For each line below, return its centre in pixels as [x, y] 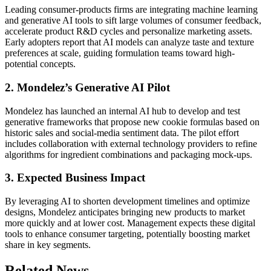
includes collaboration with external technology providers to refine [131, 143]
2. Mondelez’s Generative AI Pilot [87, 87]
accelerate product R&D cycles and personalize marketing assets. [129, 31]
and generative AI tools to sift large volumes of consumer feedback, [133, 21]
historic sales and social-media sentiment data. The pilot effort [122, 132]
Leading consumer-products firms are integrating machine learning [131, 10]
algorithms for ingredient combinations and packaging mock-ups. [129, 154]
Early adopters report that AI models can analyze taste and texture [129, 42]
